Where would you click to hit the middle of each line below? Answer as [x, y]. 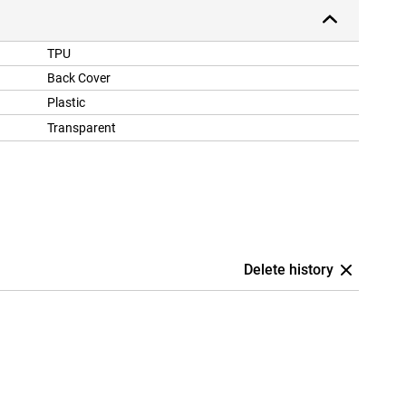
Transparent [82, 128]
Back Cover [79, 78]
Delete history [289, 270]
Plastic [66, 103]
